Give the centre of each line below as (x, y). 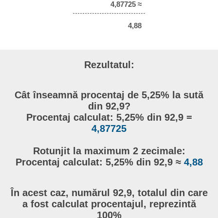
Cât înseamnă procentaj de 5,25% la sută (109, 95)
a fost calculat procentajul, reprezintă (109, 204)
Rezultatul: (109, 64)
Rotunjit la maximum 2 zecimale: (109, 151)
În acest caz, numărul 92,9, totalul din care (109, 192)
